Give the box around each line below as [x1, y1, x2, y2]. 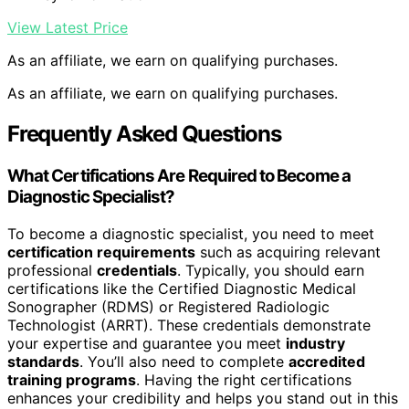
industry [286, 333, 345, 352]
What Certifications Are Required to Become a [7, 165, 351, 187]
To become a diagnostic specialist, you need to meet [7, 224, 374, 243]
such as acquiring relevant [195, 242, 381, 261]
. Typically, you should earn [177, 260, 364, 279]
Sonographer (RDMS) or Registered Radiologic [7, 297, 330, 316]
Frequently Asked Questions [7, 121, 281, 148]
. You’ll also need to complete [79, 351, 288, 371]
